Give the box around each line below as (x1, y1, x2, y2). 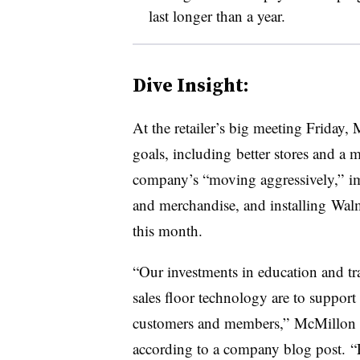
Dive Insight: (132, 72, 249, 98)
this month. (132, 220, 207, 240)
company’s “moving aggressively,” (132, 169, 349, 189)
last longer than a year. (148, 6, 290, 26)
